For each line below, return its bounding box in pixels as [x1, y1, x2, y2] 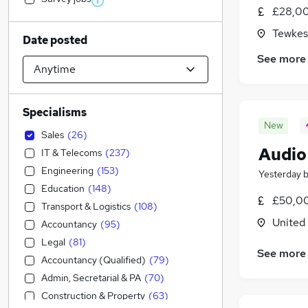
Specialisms [23, 105, 87, 120]
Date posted [23, 33, 87, 47]
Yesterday [258, 168, 301, 181]
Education [41, 182, 85, 195]
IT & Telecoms [41, 146, 102, 159]
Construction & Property [41, 289, 145, 302]
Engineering [41, 164, 93, 177]
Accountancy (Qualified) [41, 254, 146, 266]
